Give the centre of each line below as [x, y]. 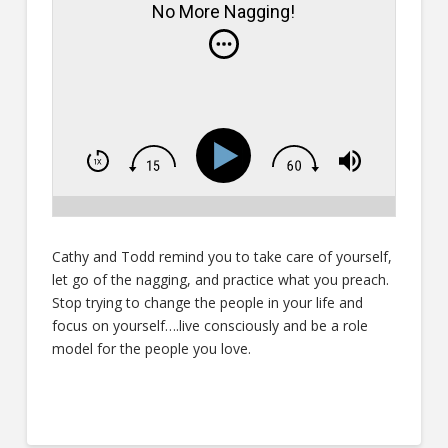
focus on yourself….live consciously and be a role [209, 325]
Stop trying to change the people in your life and [207, 302]
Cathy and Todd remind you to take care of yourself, [221, 256]
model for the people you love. [151, 348]
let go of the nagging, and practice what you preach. [222, 279]
